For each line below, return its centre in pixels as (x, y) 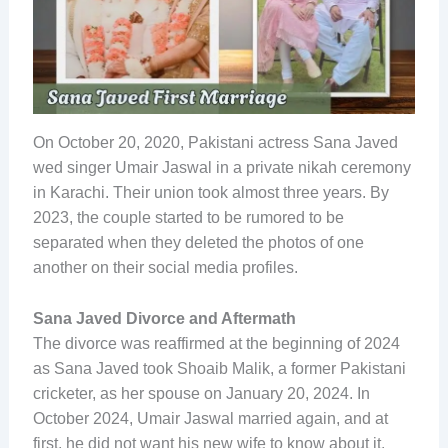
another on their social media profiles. (165, 268)
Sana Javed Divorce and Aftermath (164, 318)
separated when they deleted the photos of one (198, 243)
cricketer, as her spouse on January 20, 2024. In (201, 393)
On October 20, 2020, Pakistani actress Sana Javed (215, 143)
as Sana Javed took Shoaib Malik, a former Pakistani (219, 368)
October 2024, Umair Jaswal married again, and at (210, 418)
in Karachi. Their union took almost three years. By (210, 193)
